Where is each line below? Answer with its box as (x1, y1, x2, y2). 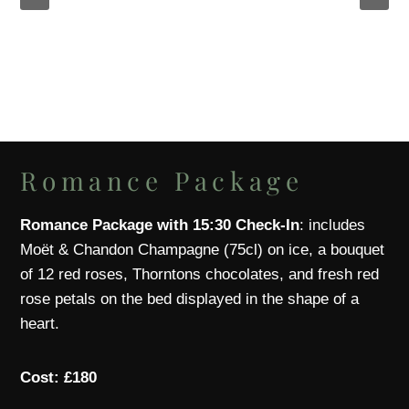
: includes (299, 216, 366, 235)
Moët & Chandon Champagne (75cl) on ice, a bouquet (20, 241, 385, 259)
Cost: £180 (20, 369, 98, 387)
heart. (20, 315, 60, 333)
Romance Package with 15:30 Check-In (20, 216, 300, 235)
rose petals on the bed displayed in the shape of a (20, 290, 360, 309)
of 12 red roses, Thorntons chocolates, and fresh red (20, 266, 380, 284)
